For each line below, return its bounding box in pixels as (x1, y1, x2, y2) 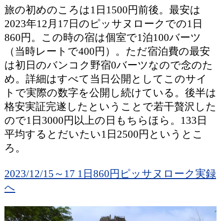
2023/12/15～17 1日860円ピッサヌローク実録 (4, 168, 216, 180)
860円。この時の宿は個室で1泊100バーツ (4, 32, 201, 43)
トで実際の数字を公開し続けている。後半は (4, 87, 217, 99)
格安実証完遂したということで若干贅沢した (4, 101, 217, 112)
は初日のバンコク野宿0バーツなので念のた (4, 59, 213, 71)
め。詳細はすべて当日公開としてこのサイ (4, 73, 207, 85)
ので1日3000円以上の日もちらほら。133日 (4, 114, 207, 126)
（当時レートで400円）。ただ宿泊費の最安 (4, 45, 210, 57)
